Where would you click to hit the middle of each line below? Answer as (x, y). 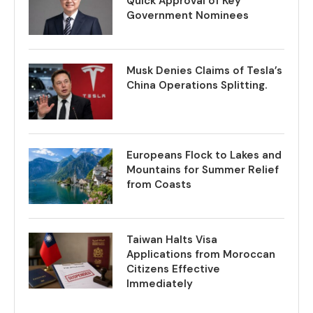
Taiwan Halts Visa (172, 240)
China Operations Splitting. (197, 85)
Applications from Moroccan (201, 254)
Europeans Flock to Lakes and (204, 155)
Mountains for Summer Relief (203, 170)
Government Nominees (188, 15)
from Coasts (159, 184)
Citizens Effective (173, 269)
